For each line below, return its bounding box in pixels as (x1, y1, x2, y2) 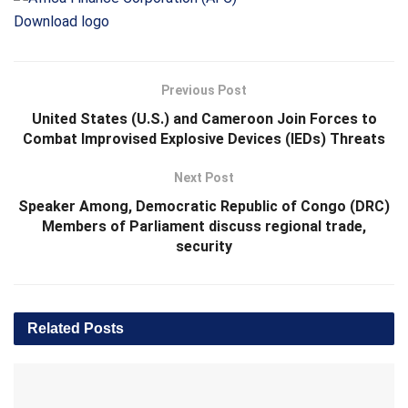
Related (27, 321, 80, 337)
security (176, 238, 232, 256)
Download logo (14, 13, 109, 31)
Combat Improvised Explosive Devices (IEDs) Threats (23, 130, 385, 148)
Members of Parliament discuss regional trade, (42, 218, 366, 236)
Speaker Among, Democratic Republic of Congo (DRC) (18, 198, 390, 216)
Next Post (174, 170, 234, 186)
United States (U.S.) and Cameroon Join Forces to (31, 110, 377, 128)
